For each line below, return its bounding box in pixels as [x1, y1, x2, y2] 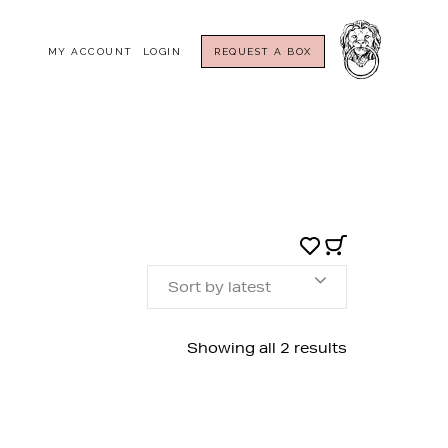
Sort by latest [168, 278, 272, 296]
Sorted [346, 338, 399, 356]
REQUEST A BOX [214, 46, 312, 57]
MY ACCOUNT [47, 46, 133, 57]
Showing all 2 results [187, 339, 348, 357]
